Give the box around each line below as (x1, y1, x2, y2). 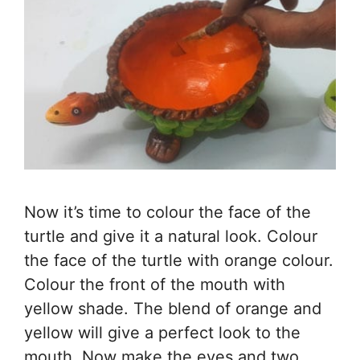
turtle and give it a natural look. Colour (24, 227, 317, 247)
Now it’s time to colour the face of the (24, 202, 311, 223)
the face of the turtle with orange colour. (24, 251, 333, 271)
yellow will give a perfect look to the (24, 323, 301, 343)
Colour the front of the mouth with (24, 275, 285, 295)
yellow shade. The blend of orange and (24, 299, 321, 319)
